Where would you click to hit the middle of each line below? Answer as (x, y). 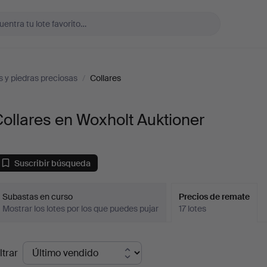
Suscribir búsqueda (53, 163)
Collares (105, 78)
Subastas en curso (38, 197)
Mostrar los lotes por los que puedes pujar (81, 209)
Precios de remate (215, 197)
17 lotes (193, 209)
